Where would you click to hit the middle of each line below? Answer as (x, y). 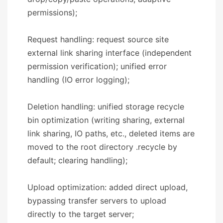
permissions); (52, 12)
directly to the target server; (81, 214)
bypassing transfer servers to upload (97, 200)
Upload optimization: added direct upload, (108, 187)
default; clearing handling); (77, 160)
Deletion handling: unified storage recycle (106, 106)
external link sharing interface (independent (110, 53)
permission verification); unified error (97, 66)
